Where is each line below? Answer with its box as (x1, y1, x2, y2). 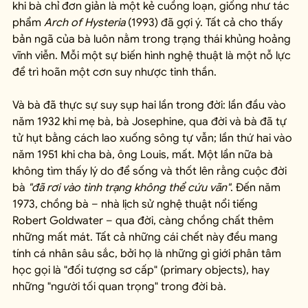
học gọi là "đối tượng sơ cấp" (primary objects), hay (12, 263, 272, 277)
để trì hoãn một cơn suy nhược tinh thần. (12, 65, 217, 79)
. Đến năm (230, 180, 283, 195)
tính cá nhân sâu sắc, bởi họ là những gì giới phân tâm (12, 246, 284, 261)
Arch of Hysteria (44, 15, 125, 30)
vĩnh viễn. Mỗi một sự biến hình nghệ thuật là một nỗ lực (12, 48, 294, 63)
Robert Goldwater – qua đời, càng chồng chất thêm (12, 213, 276, 228)
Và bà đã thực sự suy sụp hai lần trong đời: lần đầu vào (12, 98, 289, 112)
